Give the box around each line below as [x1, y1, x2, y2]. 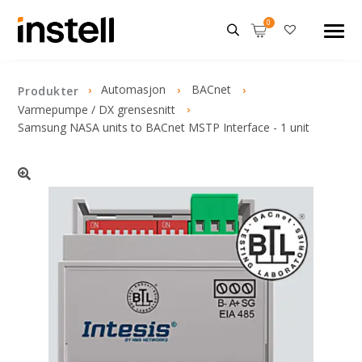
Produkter [18, 83, 79, 99]
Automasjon [101, 82, 166, 97]
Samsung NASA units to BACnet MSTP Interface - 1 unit [18, 120, 310, 135]
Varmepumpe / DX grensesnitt [18, 102, 176, 117]
